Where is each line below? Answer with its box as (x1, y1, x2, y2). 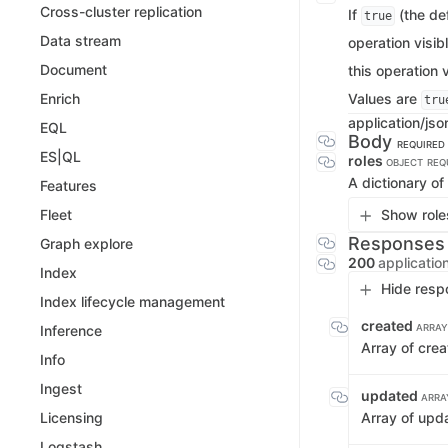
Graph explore (40, 235, 133, 253)
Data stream (40, 32, 121, 50)
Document (40, 61, 107, 79)
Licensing (40, 409, 103, 427)
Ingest (40, 380, 82, 398)
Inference (40, 322, 102, 340)
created (361, 317, 416, 334)
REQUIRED (397, 139, 445, 150)
